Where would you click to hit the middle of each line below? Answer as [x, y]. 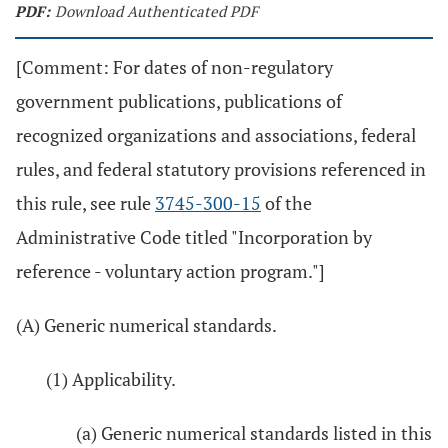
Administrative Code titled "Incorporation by [194, 237]
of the [286, 203]
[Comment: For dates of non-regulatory [174, 67]
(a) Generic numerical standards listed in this [254, 433]
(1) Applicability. [111, 379]
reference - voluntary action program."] [170, 271]
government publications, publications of [179, 101]
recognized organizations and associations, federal [216, 135]
